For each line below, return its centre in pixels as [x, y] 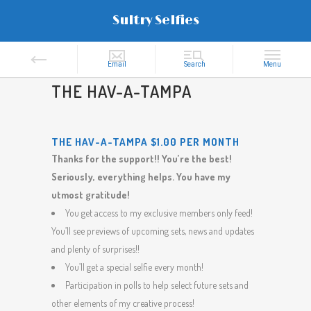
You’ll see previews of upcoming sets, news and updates [153, 231]
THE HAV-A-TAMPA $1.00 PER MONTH [145, 142]
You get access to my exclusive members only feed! [159, 213]
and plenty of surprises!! [95, 249]
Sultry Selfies [155, 21]
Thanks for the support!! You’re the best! [142, 159]
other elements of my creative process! [123, 303]
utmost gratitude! [91, 195]
